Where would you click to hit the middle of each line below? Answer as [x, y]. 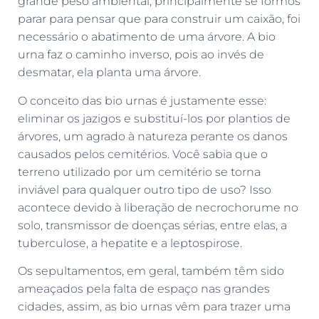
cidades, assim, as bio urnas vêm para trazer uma [154, 306]
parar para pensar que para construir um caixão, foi [159, 19]
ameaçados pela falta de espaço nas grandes [144, 288]
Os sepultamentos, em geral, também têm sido [151, 271]
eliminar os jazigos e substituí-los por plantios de [154, 118]
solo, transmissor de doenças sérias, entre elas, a [152, 225]
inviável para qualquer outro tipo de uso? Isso [145, 189]
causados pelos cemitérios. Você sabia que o [143, 154]
